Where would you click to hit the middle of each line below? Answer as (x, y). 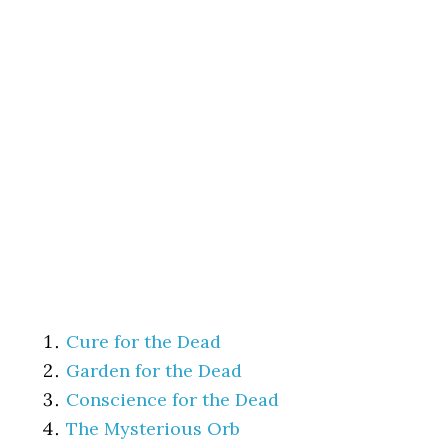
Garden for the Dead (154, 370)
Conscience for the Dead (173, 399)
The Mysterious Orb (153, 428)
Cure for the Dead (144, 341)
